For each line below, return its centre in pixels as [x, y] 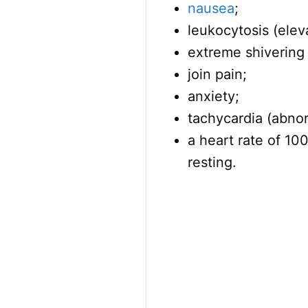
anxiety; [213, 97]
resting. [212, 163]
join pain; [217, 75]
